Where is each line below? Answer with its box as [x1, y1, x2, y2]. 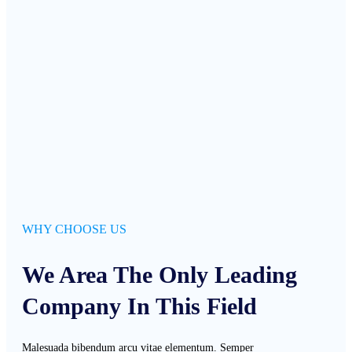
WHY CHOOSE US [22, 222, 126, 236]
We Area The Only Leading [22, 261, 297, 288]
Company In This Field [22, 292, 257, 319]
